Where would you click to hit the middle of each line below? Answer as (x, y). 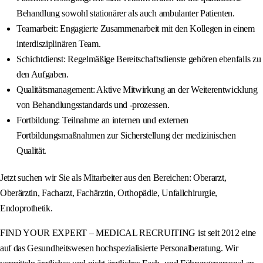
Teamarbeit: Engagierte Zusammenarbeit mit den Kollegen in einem (136, 29)
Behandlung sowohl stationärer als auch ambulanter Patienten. (126, 14)
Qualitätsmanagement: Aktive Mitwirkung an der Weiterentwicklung (137, 90)
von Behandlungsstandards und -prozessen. (93, 105)
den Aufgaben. (43, 75)
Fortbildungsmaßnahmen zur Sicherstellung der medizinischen (126, 136)
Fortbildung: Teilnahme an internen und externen (102, 120)
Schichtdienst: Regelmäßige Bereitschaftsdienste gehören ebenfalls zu (139, 59)
